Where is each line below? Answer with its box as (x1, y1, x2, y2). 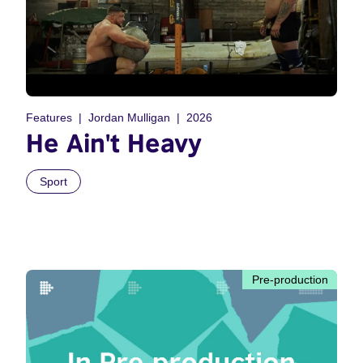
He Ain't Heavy (26, 127, 202, 159)
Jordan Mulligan (88, 111, 170, 125)
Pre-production (252, 273, 328, 287)
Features (26, 111, 72, 125)
